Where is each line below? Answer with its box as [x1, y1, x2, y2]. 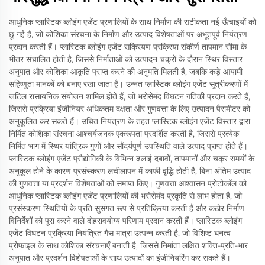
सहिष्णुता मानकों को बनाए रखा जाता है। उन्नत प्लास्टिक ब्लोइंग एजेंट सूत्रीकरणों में [9, 79, 248, 90]
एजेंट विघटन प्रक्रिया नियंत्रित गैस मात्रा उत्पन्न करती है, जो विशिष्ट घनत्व [9, 228, 231, 239]
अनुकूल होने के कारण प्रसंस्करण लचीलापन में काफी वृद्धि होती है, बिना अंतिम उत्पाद [9, 166, 251, 177]
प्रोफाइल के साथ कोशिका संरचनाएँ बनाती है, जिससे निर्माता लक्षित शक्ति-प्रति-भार [9, 240, 248, 251]
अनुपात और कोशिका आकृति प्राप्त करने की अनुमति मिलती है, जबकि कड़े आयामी [9, 66, 243, 77]
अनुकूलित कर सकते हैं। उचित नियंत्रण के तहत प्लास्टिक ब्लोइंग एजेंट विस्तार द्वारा [9, 116, 250, 127]
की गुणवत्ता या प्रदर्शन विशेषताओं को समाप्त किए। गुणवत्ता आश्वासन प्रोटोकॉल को [9, 178, 247, 189]
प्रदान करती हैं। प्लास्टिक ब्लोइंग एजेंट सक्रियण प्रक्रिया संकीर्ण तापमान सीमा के [9, 41, 247, 53]
